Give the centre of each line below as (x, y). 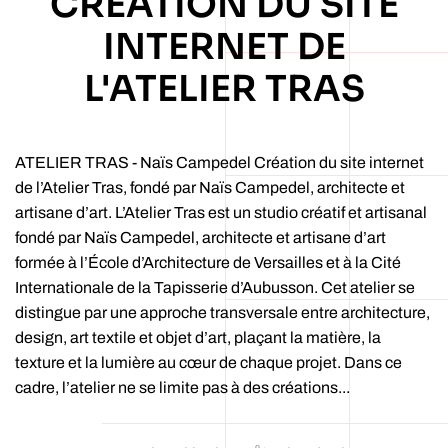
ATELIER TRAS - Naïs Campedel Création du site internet (219, 162)
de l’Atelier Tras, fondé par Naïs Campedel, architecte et (210, 187)
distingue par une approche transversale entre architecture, (222, 312)
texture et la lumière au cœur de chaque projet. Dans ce (208, 362)
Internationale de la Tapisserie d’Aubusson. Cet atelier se (215, 287)
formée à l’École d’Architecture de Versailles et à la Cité (208, 262)
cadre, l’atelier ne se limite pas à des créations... (182, 387)
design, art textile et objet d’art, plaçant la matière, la (198, 337)
